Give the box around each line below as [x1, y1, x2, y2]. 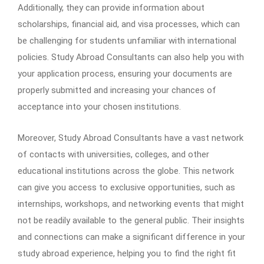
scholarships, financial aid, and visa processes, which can [18, 19, 240, 30]
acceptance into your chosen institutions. [18, 101, 181, 113]
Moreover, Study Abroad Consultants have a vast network [18, 133, 243, 144]
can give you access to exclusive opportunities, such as [18, 182, 235, 193]
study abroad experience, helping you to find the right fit [18, 248, 236, 259]
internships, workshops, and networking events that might [18, 199, 244, 210]
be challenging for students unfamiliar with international [18, 35, 236, 47]
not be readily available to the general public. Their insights [18, 215, 245, 226]
